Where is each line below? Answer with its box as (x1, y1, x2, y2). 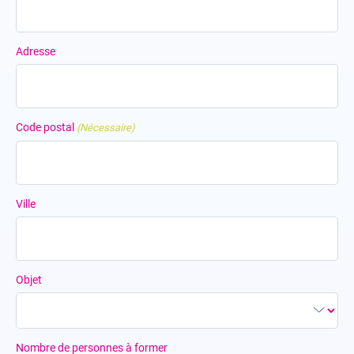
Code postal (16, 121, 74, 134)
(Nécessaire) (77, 122, 136, 134)
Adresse (16, 45, 55, 58)
